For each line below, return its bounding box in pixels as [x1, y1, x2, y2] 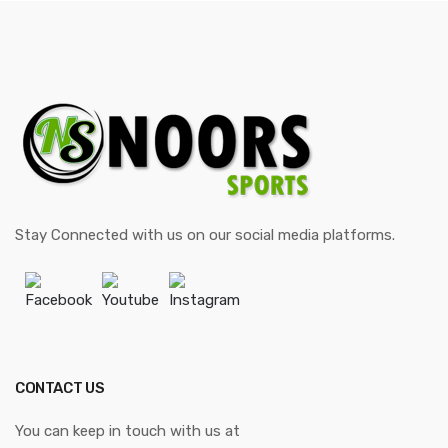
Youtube [102, 291, 159, 310]
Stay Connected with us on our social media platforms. [15, 226, 395, 245]
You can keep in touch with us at [15, 422, 240, 441]
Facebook [25, 291, 92, 310]
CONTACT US [15, 379, 105, 398]
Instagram [169, 291, 240, 310]
